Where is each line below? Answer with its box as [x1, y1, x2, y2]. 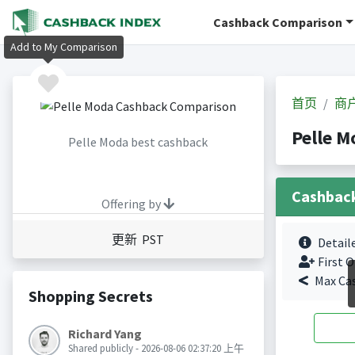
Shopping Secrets [28, 286, 153, 307]
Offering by [101, 196, 163, 212]
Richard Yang [67, 326, 142, 342]
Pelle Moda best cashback [68, 134, 208, 151]
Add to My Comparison [10, 40, 117, 55]
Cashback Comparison [213, 14, 343, 30]
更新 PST [112, 231, 164, 248]
